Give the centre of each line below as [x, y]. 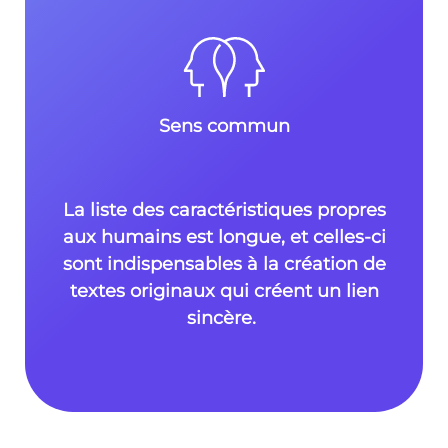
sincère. [224, 317]
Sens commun [224, 125]
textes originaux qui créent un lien [224, 290]
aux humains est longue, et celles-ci [224, 236]
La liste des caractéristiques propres [224, 209]
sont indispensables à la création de [224, 263]
